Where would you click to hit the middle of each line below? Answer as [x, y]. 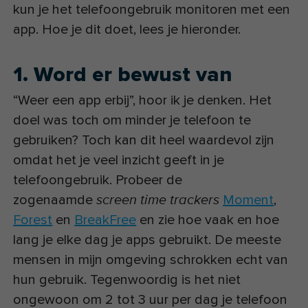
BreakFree [106, 220]
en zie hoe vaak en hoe [208, 220]
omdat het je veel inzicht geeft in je [119, 161]
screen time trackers [158, 201]
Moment [249, 200]
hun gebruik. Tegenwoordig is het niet [127, 280]
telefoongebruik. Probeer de [98, 180]
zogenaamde [55, 200]
